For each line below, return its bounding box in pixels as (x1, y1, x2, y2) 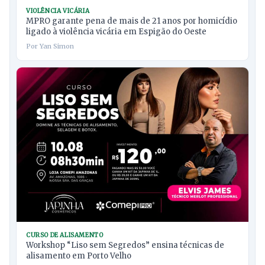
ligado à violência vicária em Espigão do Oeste (26, 26, 206, 37)
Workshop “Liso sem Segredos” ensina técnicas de (26, 240, 224, 250)
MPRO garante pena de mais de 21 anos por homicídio (26, 15, 237, 26)
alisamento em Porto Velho (26, 250, 131, 261)
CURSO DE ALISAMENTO (26, 231, 104, 239)
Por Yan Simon (26, 41, 74, 50)
